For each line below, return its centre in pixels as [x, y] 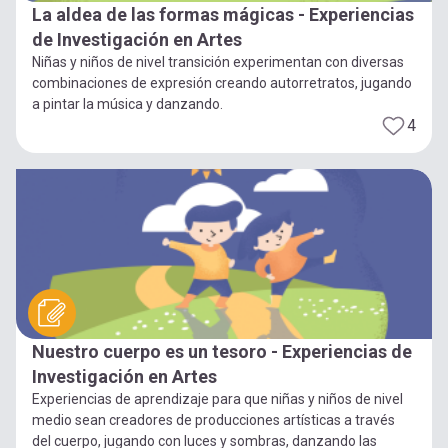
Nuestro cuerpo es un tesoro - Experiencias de [222, 351]
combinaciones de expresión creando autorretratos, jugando [222, 82]
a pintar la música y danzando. [127, 103]
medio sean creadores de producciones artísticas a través [213, 419]
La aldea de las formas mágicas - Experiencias [223, 14]
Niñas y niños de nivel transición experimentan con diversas [218, 61]
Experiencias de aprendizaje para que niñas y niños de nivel [217, 398]
